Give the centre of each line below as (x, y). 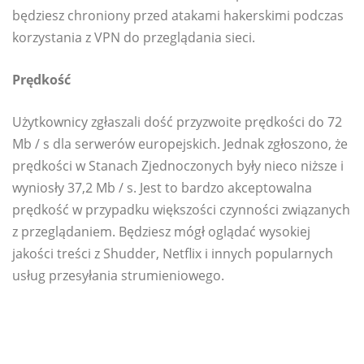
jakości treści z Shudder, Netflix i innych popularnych (173, 254)
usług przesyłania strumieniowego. (118, 276)
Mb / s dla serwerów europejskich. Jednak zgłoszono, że (180, 144)
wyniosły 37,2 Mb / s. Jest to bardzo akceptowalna (162, 188)
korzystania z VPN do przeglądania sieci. (134, 38)
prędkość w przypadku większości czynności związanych (181, 210)
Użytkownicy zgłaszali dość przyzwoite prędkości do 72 (177, 122)
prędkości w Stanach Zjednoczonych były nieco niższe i (178, 166)
